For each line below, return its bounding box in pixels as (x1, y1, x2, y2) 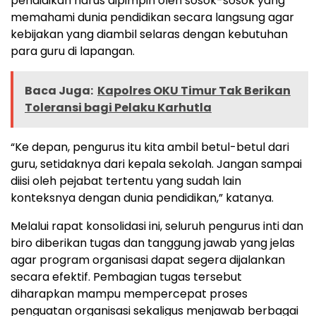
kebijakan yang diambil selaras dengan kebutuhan (11, 26, 288, 42)
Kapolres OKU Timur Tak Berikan (97, 83, 291, 99)
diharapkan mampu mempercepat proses (11, 286, 248, 302)
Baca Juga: (25, 83, 93, 99)
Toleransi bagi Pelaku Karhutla (25, 99, 212, 116)
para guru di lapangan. (11, 43, 135, 59)
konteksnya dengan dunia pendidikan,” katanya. (11, 190, 274, 206)
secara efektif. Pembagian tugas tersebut (11, 269, 242, 285)
